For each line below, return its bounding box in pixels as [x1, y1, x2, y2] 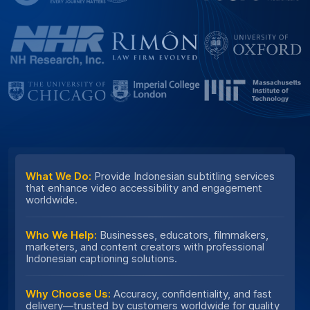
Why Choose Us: [26, 286, 111, 300]
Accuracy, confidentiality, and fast [111, 286, 272, 300]
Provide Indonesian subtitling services [91, 169, 275, 183]
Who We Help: [26, 228, 97, 241]
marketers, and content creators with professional [26, 239, 264, 253]
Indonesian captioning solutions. [26, 251, 177, 265]
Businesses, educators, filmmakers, [97, 228, 268, 241]
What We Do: [26, 169, 91, 183]
